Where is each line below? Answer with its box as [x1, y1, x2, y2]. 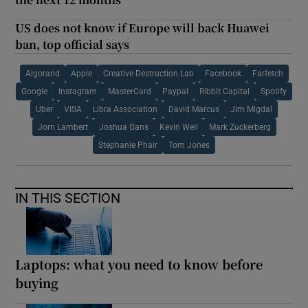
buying [15, 273, 59, 291]
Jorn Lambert [37, 122, 88, 131]
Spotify [261, 87, 287, 96]
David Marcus [168, 104, 219, 113]
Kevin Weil [159, 122, 198, 131]
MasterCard [108, 87, 151, 96]
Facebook [204, 69, 241, 78]
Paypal [162, 87, 188, 96]
